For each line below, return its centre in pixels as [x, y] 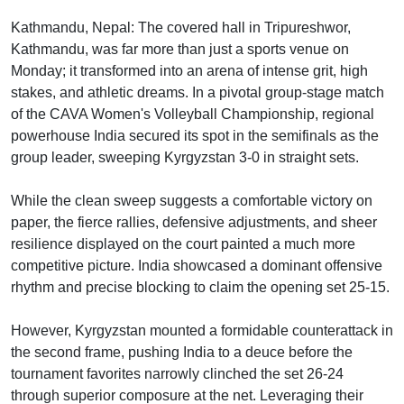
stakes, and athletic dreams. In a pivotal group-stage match [197, 92]
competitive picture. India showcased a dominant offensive [197, 266]
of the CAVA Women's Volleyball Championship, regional [193, 114]
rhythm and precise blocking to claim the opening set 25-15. [200, 287]
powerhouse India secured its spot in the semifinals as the [195, 136]
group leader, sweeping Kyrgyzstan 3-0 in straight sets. [185, 157]
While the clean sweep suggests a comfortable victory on [192, 201]
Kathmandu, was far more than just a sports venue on [180, 49]
